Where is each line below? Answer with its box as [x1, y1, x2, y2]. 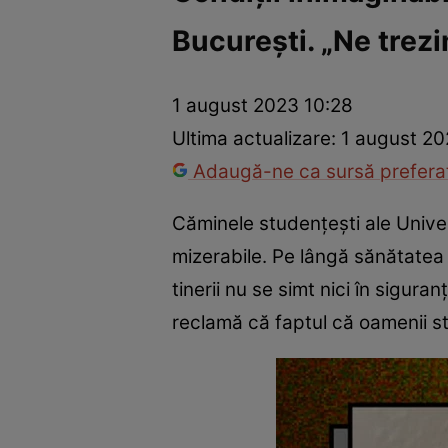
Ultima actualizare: [172, 127, 341, 151]
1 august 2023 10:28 [172, 94, 353, 118]
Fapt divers [276, 42, 369, 69]
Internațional [170, 42, 277, 69]
